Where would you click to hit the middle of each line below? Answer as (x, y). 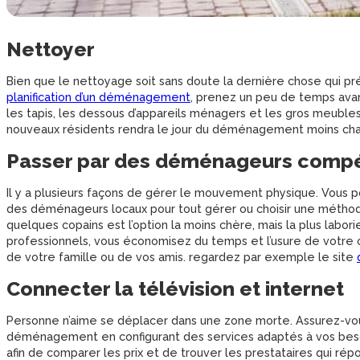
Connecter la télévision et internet (175, 289)
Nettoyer (51, 50)
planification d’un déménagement (98, 98)
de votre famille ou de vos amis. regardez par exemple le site (182, 258)
